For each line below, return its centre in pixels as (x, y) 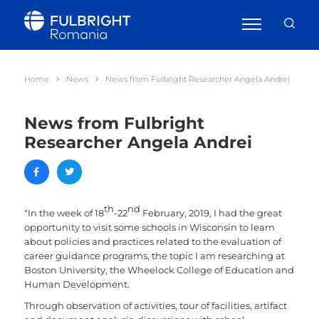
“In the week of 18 (64, 213)
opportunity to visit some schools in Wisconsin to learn (149, 227)
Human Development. (77, 284)
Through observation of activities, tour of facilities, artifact (155, 305)
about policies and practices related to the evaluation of (152, 241)
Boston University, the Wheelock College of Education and (159, 270)
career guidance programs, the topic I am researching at (154, 256)
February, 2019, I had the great (211, 213)
